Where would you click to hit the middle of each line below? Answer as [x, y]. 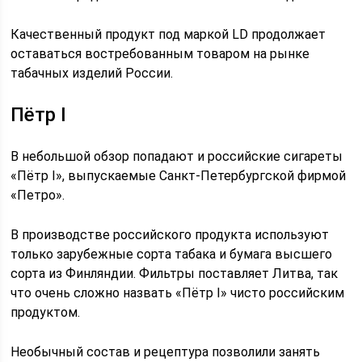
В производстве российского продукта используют [170, 235]
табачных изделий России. [92, 73]
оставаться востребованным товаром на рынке [160, 54]
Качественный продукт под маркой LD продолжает [168, 34]
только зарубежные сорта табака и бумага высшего [172, 254]
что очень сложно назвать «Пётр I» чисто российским [178, 293]
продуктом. [46, 312]
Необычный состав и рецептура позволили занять [166, 352]
